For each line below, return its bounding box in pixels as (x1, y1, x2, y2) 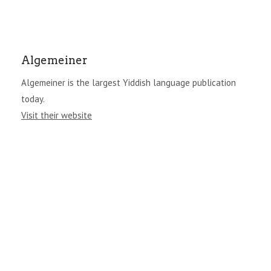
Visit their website (21, 109, 92, 121)
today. (21, 93, 45, 105)
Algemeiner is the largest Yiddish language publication (21, 76, 236, 88)
